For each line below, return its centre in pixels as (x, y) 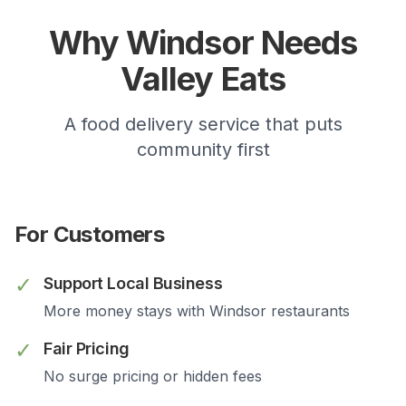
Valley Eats (203, 79)
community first (203, 150)
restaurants (308, 311)
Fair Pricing (87, 348)
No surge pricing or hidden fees (153, 376)
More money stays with (126, 311)
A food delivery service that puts (203, 124)
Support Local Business (133, 283)
